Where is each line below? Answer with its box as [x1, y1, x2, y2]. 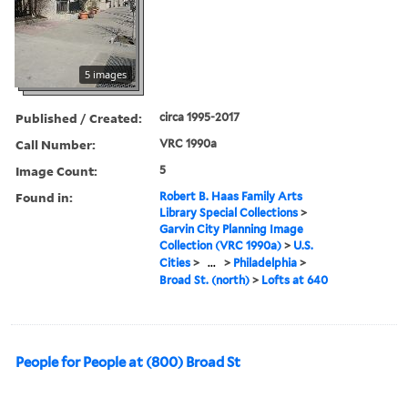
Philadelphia [233, 255, 298, 270]
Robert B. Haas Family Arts [159, 189, 303, 203]
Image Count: [15, 161, 97, 179]
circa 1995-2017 [159, 109, 240, 124]
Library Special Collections [159, 205, 299, 219]
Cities [159, 255, 191, 270]
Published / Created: [15, 108, 142, 127]
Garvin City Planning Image [159, 221, 304, 236]
